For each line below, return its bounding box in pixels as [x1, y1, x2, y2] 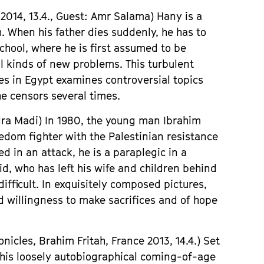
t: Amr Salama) [80, 10, 157, 22]
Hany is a [157, 10, 203, 22]
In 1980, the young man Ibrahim [45, 114, 202, 127]
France [111, 235, 145, 247]
